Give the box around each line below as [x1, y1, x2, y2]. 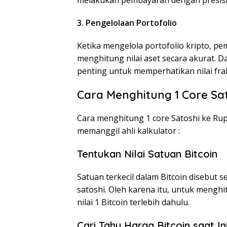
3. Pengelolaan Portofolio [77, 17, 177, 28]
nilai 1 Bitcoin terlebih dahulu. [77, 196, 190, 208]
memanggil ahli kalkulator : [77, 125, 180, 136]
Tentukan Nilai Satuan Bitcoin [77, 147, 217, 160]
